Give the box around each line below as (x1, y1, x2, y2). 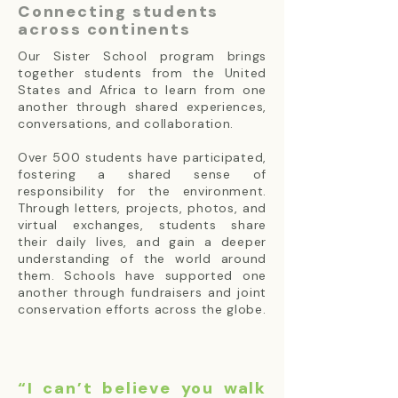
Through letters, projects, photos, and (18, 200, 267, 216)
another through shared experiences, (18, 99, 267, 115)
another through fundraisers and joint (18, 284, 267, 300)
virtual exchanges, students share (18, 217, 267, 233)
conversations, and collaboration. (18, 115, 235, 131)
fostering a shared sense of (18, 166, 267, 182)
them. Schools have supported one (18, 267, 267, 283)
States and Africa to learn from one (18, 82, 267, 98)
